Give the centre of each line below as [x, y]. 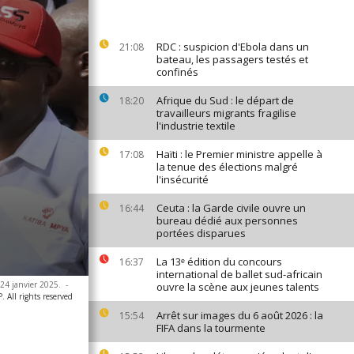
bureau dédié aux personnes [227, 220]
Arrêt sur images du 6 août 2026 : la [240, 315]
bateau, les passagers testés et [232, 59]
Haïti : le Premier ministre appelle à [239, 154]
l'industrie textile [196, 126]
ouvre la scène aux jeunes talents [238, 287]
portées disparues [201, 233]
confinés [177, 72]
